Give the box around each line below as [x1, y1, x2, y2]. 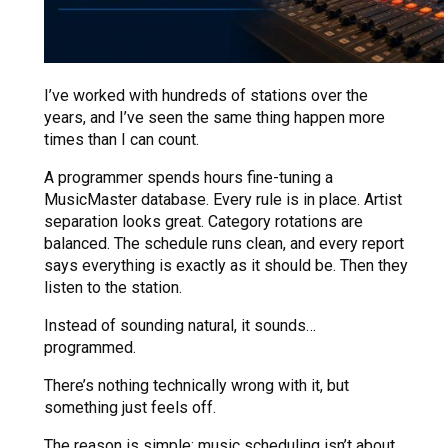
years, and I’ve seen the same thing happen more [44, 108, 385, 128]
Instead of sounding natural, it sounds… [44, 316, 316, 336]
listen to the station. [44, 278, 182, 298]
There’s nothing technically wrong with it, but [44, 376, 349, 396]
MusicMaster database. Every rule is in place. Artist [44, 190, 402, 210]
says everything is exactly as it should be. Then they [44, 256, 408, 276]
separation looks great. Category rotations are [44, 212, 363, 232]
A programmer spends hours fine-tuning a [44, 168, 333, 188]
